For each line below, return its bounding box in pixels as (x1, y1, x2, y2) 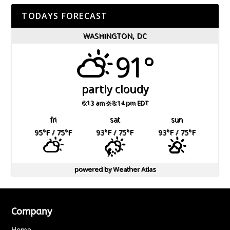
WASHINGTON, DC (83, 31, 147, 41)
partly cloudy (81, 82, 149, 97)
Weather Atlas (112, 164, 156, 174)
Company (11, 206, 52, 218)
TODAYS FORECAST (22, 10, 108, 22)
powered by (74, 164, 113, 174)
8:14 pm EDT (112, 99, 149, 107)
